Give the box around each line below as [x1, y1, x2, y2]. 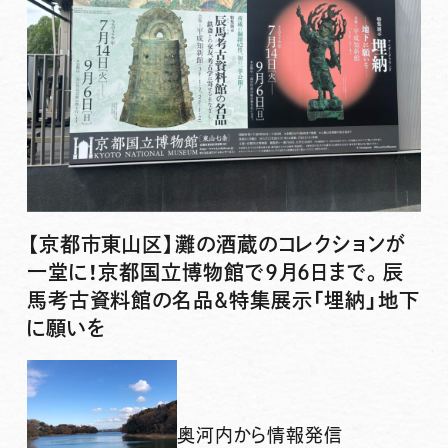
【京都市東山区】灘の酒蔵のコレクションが [26, 234, 406, 255]
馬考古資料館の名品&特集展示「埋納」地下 [26, 290, 420, 311]
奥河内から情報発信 [176, 426, 343, 445]
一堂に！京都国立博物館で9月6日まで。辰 [26, 262, 404, 283]
